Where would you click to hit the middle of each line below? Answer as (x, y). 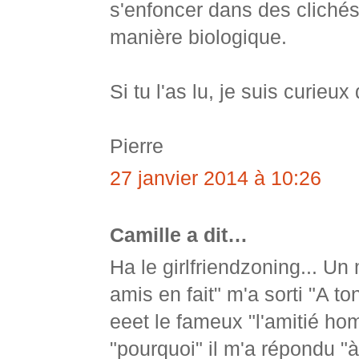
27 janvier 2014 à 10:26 (216, 179)
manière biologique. (198, 38)
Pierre (137, 147)
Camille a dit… (179, 236)
